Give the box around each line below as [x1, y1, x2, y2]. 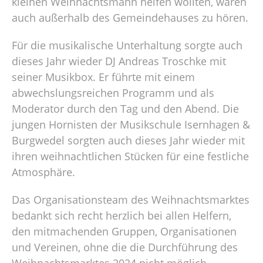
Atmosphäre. [12, 164, 75, 179]
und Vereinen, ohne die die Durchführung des [12, 240, 238, 254]
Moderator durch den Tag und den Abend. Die [12, 101, 239, 116]
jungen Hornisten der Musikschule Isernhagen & [12, 117, 250, 131]
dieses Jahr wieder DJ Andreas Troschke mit [12, 53, 226, 68]
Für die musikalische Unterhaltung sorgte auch [12, 38, 242, 52]
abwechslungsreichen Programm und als [12, 85, 214, 100]
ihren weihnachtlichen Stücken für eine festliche [12, 149, 249, 163]
